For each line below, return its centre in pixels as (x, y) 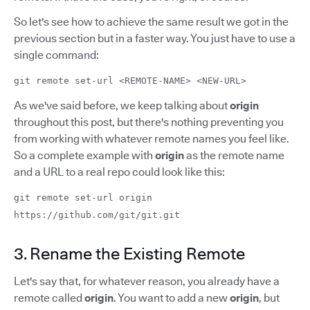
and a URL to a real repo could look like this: (119, 172)
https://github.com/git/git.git (97, 215)
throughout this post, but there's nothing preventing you (149, 122)
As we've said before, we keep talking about (122, 105)
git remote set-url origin (83, 197)
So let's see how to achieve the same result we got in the (151, 21)
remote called (49, 298)
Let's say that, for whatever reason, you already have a (147, 281)
